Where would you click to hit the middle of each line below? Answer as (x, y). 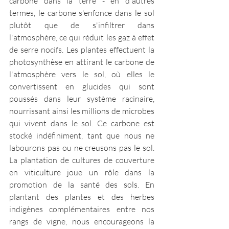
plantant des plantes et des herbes (82, 197)
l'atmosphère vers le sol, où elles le (82, 74)
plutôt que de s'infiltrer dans (82, 25)
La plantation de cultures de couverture (82, 160)
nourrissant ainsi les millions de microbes (82, 111)
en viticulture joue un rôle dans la (82, 173)
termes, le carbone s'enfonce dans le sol (82, 13)
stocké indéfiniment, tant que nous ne (82, 136)
